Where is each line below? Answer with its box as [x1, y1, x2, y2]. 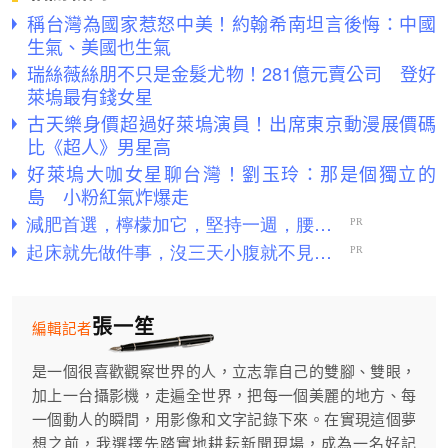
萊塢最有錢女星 [27, 82, 153, 109]
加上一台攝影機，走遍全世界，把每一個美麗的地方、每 [32, 386, 416, 404]
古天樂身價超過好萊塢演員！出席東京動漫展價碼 [27, 109, 436, 136]
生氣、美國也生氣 [27, 32, 171, 59]
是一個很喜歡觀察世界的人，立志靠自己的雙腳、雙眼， [32, 362, 416, 380]
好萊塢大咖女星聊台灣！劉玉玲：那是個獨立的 [27, 159, 436, 186]
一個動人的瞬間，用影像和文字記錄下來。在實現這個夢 [32, 410, 416, 428]
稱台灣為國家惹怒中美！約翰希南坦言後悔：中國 [27, 9, 436, 36]
